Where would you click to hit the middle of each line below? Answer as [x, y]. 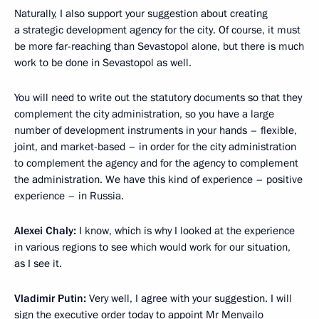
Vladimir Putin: [52, 299]
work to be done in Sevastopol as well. [103, 63]
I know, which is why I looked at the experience [187, 231]
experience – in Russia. [69, 196]
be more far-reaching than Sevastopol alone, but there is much [159, 47]
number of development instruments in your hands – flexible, [156, 131]
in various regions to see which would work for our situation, [152, 247]
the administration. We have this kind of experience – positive [158, 180]
